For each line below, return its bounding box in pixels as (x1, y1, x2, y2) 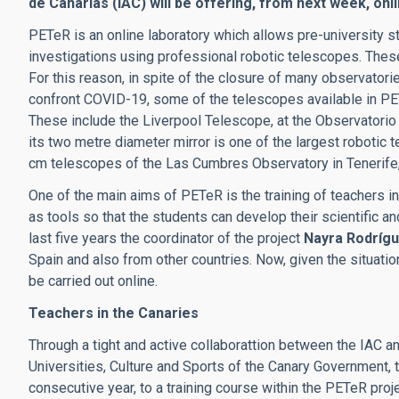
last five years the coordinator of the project (28, 229, 304, 247)
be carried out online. (28, 272, 158, 289)
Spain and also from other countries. (28, 250, 256, 268)
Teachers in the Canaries (28, 304, 199, 322)
